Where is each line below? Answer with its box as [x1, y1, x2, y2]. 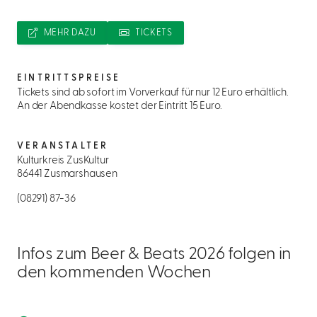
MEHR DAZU [43, 28, 96, 38]
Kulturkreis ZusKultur [17, 155, 109, 166]
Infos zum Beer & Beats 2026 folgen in [17, 246, 292, 263]
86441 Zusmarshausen [17, 168, 117, 180]
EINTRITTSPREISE [17, 74, 120, 83]
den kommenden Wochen [17, 264, 211, 282]
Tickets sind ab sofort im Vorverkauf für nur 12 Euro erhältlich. [17, 87, 289, 98]
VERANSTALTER [17, 142, 109, 151]
